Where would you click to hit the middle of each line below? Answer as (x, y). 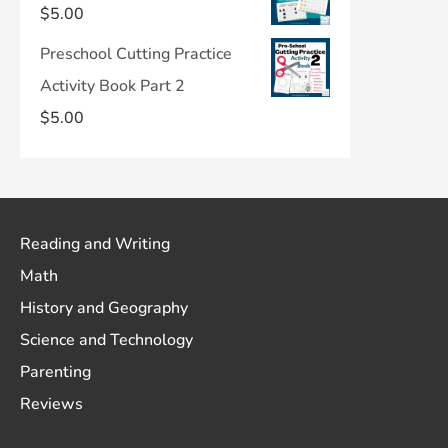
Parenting (55, 372)
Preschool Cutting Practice (136, 54)
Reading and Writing (95, 244)
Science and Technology (106, 340)
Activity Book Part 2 (112, 86)
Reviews (51, 404)
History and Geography (104, 308)
